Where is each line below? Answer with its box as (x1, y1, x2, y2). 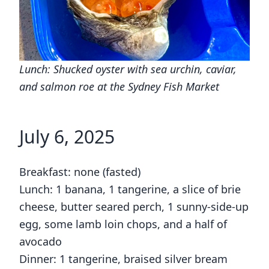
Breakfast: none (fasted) (19, 165, 141, 180)
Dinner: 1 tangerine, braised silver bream (19, 252, 228, 267)
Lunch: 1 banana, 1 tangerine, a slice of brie (19, 182, 241, 197)
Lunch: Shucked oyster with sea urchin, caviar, (19, 62, 237, 77)
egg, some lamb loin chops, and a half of (19, 217, 227, 232)
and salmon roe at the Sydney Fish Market (19, 79, 219, 94)
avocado (19, 234, 62, 249)
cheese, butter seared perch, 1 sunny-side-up (19, 199, 249, 214)
